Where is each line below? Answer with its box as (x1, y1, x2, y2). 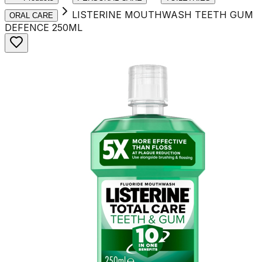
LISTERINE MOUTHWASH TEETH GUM (72, 9, 253, 20)
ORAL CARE (9, 11, 53, 20)
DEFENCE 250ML (5, 22, 82, 33)
